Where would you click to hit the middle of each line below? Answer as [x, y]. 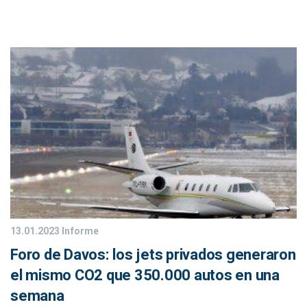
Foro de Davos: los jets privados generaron [153, 255]
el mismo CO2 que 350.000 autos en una [145, 275]
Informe [79, 231]
